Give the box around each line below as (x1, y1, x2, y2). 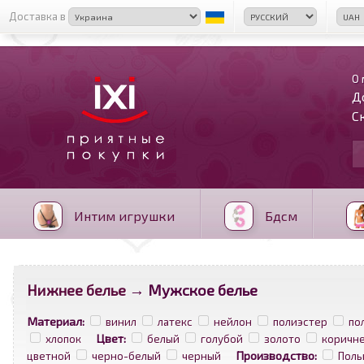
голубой (201, 332, 243, 345)
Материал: (27, 314, 84, 328)
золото (264, 332, 301, 345)
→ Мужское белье (126, 280, 258, 299)
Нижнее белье (27, 280, 126, 299)
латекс (158, 315, 193, 328)
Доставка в (9, 10, 68, 23)
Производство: (236, 348, 317, 362)
